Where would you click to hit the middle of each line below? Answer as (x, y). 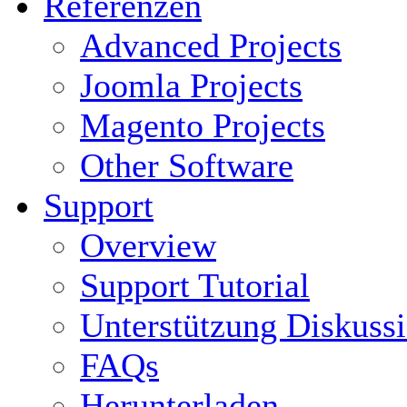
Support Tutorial (195, 285)
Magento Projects (203, 125)
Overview (148, 245)
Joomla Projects (191, 85)
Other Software (187, 165)
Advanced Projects (211, 45)
